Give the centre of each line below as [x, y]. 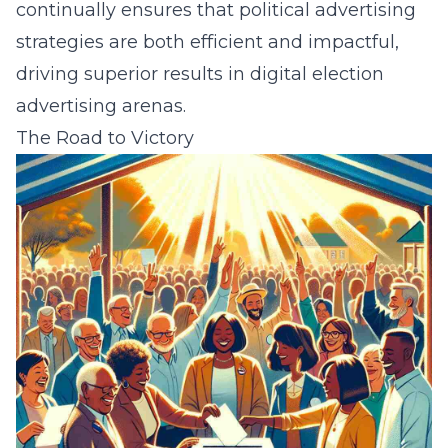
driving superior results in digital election [200, 74]
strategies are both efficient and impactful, [207, 42]
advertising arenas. [101, 106]
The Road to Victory [105, 138]
